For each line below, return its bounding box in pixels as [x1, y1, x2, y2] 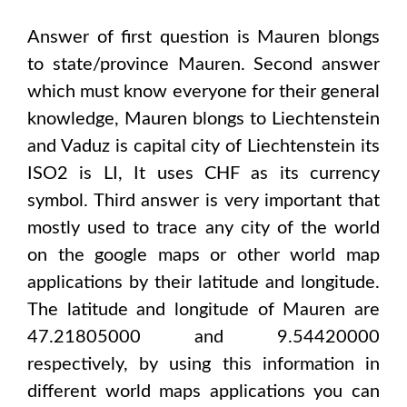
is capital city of [109, 137, 248, 155]
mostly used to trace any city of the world [27, 219, 380, 237]
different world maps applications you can [27, 382, 380, 401]
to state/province [27, 55, 178, 74]
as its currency [239, 164, 380, 183]
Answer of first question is [27, 28, 258, 46]
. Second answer [240, 55, 380, 74]
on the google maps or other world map [27, 246, 380, 264]
